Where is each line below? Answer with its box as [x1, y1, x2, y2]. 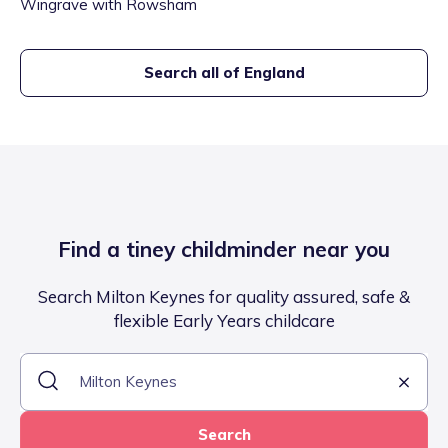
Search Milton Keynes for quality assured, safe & [38, 286, 410, 308]
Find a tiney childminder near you [58, 236, 390, 263]
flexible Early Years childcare [113, 310, 335, 332]
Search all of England [143, 63, 305, 83]
